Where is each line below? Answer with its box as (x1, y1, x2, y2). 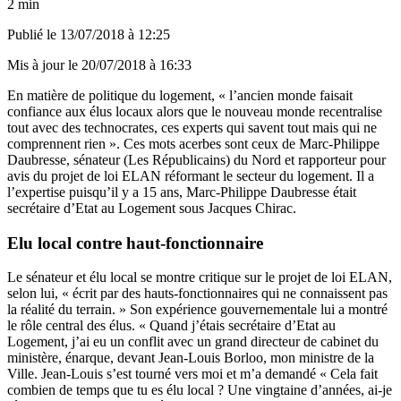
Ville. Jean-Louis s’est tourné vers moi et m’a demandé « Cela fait (7, 366, 378, 382)
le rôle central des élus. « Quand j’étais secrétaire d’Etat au (7, 318, 336, 334)
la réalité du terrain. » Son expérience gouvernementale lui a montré (7, 302, 388, 318)
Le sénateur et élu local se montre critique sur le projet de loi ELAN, (7, 269, 392, 286)
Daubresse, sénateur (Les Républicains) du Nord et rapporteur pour (7, 151, 386, 167)
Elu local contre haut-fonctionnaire (7, 233, 263, 252)
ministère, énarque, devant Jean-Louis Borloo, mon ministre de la (7, 350, 374, 366)
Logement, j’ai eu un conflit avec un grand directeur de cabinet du (7, 334, 379, 350)
